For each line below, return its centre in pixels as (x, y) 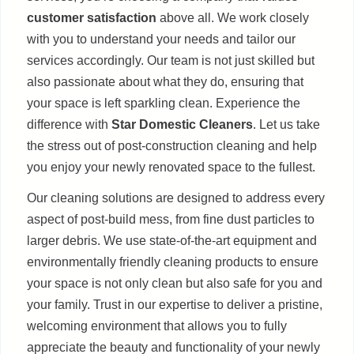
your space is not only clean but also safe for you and (175, 283)
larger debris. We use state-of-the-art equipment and (172, 240)
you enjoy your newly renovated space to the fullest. (171, 167)
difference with (69, 124)
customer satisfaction (92, 17)
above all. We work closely (233, 17)
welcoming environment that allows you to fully (157, 326)
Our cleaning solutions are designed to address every (176, 198)
